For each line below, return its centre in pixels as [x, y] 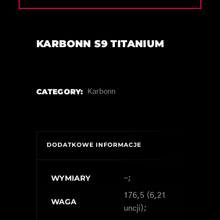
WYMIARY [71, 178]
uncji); [135, 208]
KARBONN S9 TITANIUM [100, 43]
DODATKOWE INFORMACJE [94, 144]
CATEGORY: [60, 91]
